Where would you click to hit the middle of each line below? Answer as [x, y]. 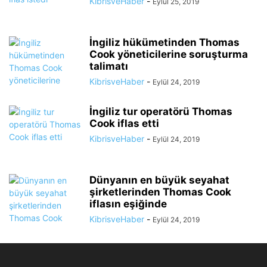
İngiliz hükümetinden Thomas [164, 42]
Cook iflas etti [124, 123]
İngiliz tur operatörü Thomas [161, 111]
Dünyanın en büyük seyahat [159, 180]
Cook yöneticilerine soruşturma [169, 54]
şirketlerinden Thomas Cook [160, 192]
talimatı [109, 66]
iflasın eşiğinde [128, 204]
